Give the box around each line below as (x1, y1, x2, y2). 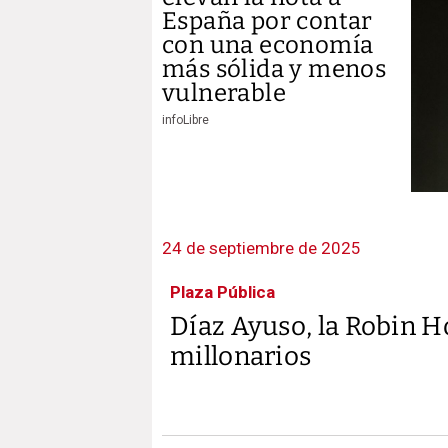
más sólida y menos (162, 55, 387, 83)
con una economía (162, 31, 374, 59)
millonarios (170, 340, 312, 372)
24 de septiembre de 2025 (162, 237, 361, 258)
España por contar (162, 7, 373, 35)
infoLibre (162, 113, 209, 127)
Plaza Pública (170, 281, 275, 302)
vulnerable (162, 79, 287, 107)
